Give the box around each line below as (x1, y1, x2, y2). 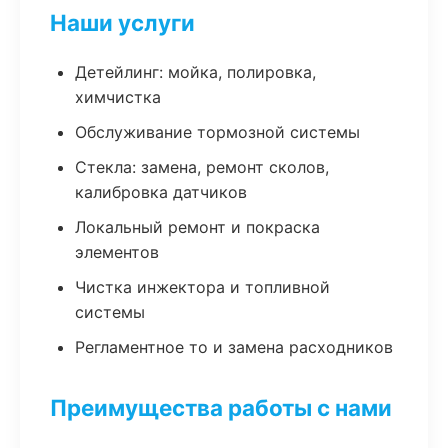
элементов (75, 242, 159, 262)
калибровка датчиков (75, 182, 247, 202)
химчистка (75, 87, 161, 107)
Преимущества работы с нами (50, 394, 392, 421)
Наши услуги (50, 9, 195, 36)
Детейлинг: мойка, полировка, (75, 62, 316, 82)
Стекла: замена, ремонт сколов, (75, 157, 329, 177)
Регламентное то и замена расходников (75, 337, 393, 357)
